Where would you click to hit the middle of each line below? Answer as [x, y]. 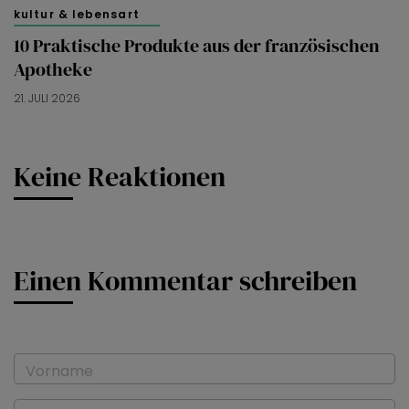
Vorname [59, 372]
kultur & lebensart [77, 15]
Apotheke [53, 70]
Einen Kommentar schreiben [185, 280]
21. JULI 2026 [47, 99]
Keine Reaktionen [120, 177]
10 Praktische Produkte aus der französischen [197, 46]
